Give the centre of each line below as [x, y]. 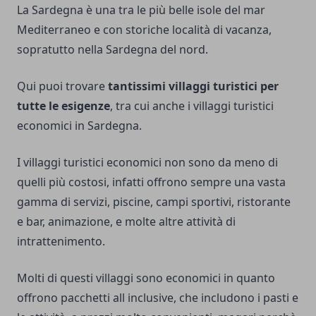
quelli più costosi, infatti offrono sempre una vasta [151, 182]
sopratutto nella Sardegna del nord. [113, 49]
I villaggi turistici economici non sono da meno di [147, 162]
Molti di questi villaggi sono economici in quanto [146, 278]
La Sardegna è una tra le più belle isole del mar [141, 10]
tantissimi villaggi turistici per [193, 86]
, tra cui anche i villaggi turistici [192, 106]
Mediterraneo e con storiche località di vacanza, [144, 30]
